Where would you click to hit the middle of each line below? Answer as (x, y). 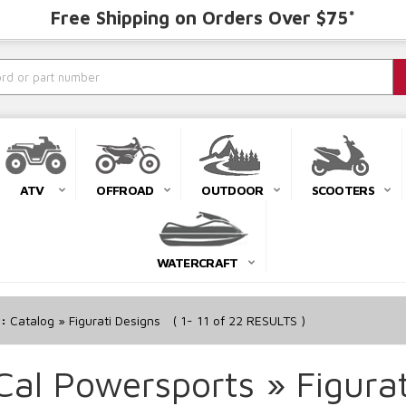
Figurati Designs (114, 321)
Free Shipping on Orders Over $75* (203, 18)
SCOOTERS (343, 190)
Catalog (32, 321)
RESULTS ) (274, 321)
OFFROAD (125, 190)
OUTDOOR (232, 190)
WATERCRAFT (197, 263)
